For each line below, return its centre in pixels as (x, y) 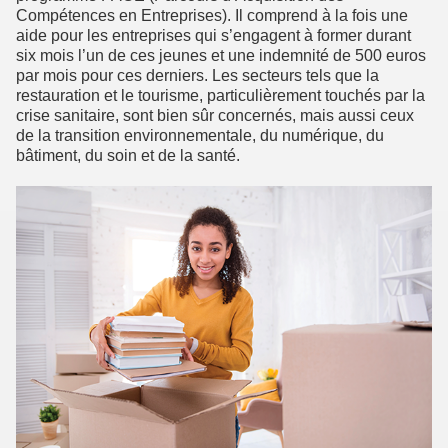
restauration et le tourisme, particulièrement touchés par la (220, 95)
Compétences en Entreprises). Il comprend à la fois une (212, 15)
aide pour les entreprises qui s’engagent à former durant (213, 35)
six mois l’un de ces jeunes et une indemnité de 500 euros (221, 55)
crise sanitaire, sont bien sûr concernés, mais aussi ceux (215, 115)
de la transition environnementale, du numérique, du (200, 135)
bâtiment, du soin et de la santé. (128, 155)
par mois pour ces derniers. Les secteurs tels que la (197, 75)
